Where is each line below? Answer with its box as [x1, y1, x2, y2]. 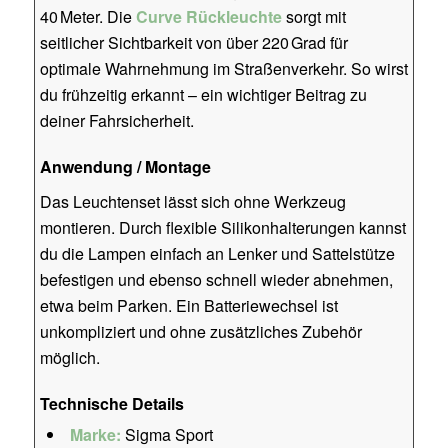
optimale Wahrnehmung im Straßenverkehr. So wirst [39, 56, 408, 80]
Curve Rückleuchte [135, 4, 282, 28]
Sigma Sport [120, 422, 213, 446]
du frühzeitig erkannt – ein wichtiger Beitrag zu [39, 82, 367, 106]
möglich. [39, 345, 100, 369]
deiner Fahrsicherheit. [39, 108, 194, 132]
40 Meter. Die [39, 4, 136, 28]
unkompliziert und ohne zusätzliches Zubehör [39, 319, 362, 343]
